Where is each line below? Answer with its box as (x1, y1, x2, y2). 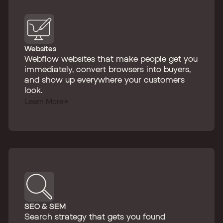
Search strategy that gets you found (24, 211, 165, 222)
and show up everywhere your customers (24, 74, 185, 85)
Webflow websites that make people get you (24, 53, 198, 64)
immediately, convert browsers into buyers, (24, 64, 191, 74)
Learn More (24, 97, 63, 106)
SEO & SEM (24, 202, 66, 211)
